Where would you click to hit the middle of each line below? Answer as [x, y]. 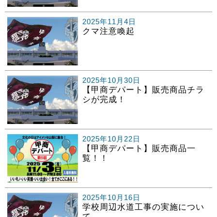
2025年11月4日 [109, 22]
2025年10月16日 [111, 198]
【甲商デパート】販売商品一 [139, 149]
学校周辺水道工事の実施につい [143, 207]
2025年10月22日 [111, 139]
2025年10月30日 [111, 80]
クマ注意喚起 [108, 31]
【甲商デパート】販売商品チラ [143, 90]
